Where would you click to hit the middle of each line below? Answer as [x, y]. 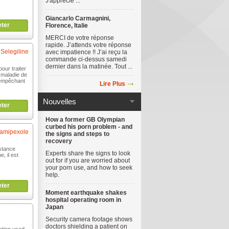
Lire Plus [112, 84]
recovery [59, 141]
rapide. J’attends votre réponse [88, 45]
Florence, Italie [67, 26]
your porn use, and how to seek [89, 168]
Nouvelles [60, 101]
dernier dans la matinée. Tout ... [89, 66]
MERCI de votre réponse [80, 38]
